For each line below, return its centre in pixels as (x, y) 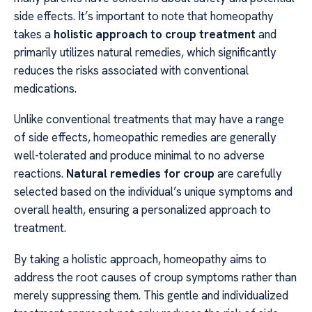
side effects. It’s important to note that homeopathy (144, 16)
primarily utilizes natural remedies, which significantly (145, 52)
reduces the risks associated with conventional (131, 70)
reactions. (40, 174)
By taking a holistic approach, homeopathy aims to (140, 259)
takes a (34, 34)
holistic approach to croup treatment (155, 34)
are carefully (248, 174)
